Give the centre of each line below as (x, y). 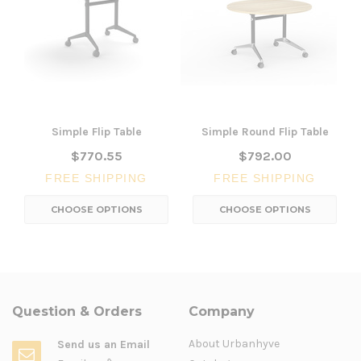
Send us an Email (104, 344)
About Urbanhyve (234, 343)
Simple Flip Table (96, 131)
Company (222, 311)
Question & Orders (77, 311)
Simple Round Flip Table (265, 131)
